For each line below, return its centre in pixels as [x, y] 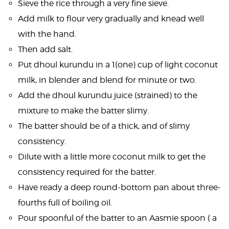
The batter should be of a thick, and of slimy [104, 126]
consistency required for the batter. [87, 172]
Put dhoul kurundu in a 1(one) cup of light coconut [118, 65]
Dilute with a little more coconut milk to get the [112, 157]
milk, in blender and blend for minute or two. [107, 80]
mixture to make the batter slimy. [83, 111]
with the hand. [47, 34]
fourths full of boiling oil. [65, 203]
